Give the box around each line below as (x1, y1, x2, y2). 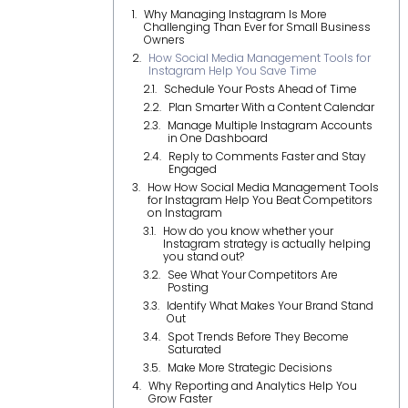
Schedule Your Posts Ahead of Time (163, 81, 357, 97)
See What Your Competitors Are (167, 267, 338, 282)
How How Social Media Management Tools (147, 179, 379, 195)
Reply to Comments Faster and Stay (168, 148, 366, 164)
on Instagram (147, 205, 222, 220)
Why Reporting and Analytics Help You (148, 378, 357, 393)
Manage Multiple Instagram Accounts (167, 117, 372, 133)
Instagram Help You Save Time (148, 63, 317, 78)
